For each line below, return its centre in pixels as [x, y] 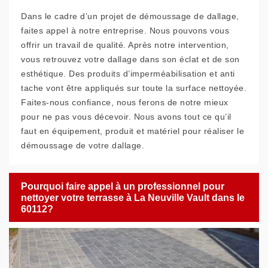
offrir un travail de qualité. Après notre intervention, [125, 45]
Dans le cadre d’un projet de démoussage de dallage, [130, 16]
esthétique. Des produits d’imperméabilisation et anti [128, 74]
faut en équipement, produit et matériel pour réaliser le [133, 131]
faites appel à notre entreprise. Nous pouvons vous [125, 31]
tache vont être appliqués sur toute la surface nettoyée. [134, 88]
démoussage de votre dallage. [83, 145]
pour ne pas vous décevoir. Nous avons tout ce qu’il [126, 117]
